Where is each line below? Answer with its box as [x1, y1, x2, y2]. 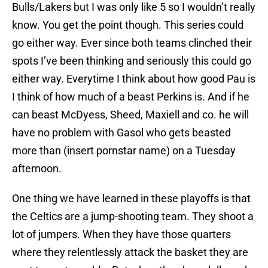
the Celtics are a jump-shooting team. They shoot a [12, 210, 254, 223]
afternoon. [12, 162, 62, 175]
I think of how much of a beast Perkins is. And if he [12, 90, 249, 103]
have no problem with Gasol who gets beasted [12, 126, 231, 139]
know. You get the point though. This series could [12, 19, 243, 32]
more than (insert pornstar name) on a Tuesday [12, 144, 236, 157]
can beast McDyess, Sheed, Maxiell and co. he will [12, 108, 249, 121]
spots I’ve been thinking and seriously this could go [12, 54, 251, 68]
